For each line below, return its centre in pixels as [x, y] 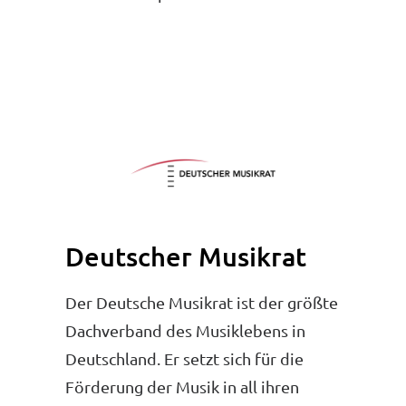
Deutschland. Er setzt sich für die [184, 358]
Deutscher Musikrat [186, 256]
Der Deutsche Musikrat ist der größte [202, 302]
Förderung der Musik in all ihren [182, 387]
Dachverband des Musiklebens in [185, 330]
